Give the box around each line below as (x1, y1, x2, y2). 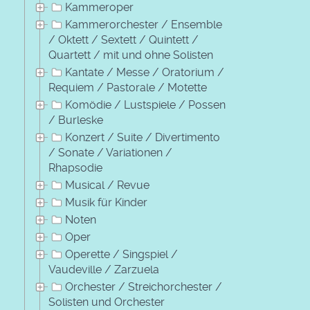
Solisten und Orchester (48, 295, 165, 309)
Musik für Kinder (65, 196, 147, 209)
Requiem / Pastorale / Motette (48, 81, 207, 94)
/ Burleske (48, 113, 103, 127)
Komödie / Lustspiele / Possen (65, 98, 226, 111)
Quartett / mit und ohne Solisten (48, 48, 213, 62)
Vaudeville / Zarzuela (48, 263, 159, 276)
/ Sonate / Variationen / (48, 146, 172, 159)
